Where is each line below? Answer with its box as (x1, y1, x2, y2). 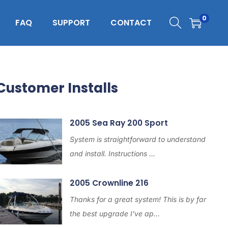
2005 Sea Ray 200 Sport (69, 118, 168, 128)
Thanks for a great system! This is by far (69, 195, 206, 204)
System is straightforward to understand (69, 135, 206, 144)
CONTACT (110, 17, 152, 28)
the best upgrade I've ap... (69, 209, 160, 218)
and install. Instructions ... (69, 149, 155, 158)
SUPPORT (52, 17, 90, 28)
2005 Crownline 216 (69, 178, 149, 188)
